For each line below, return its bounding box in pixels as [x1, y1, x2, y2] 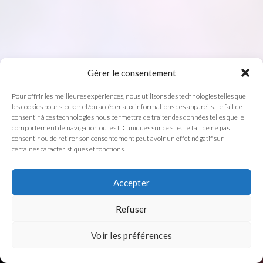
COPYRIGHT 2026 [82, 168, 181, 174]
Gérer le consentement [87, 68, 176, 78]
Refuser [115, 203, 148, 214]
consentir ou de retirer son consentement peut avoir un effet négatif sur [12, 134, 224, 143]
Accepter [113, 177, 150, 188]
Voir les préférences [91, 230, 172, 241]
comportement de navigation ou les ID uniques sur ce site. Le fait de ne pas [12, 123, 230, 132]
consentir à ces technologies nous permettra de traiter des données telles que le [12, 113, 244, 122]
